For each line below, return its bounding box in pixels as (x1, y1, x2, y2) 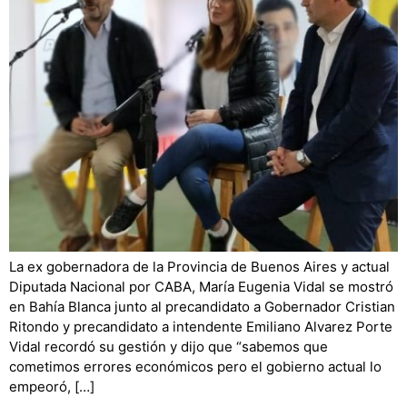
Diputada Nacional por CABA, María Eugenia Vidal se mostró (9, 278, 393, 296)
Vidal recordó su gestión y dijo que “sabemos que (9, 338, 328, 356)
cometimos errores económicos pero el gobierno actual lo (9, 358, 382, 376)
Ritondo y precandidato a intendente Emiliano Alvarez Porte (9, 318, 392, 336)
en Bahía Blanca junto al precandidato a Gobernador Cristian (9, 298, 395, 316)
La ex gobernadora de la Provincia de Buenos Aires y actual (9, 258, 390, 276)
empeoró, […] (9, 378, 94, 396)
